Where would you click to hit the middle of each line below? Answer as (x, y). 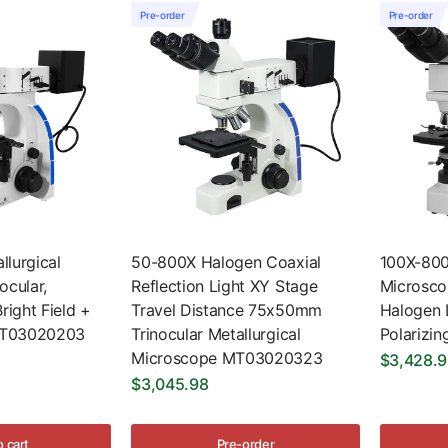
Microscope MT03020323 (227, 358)
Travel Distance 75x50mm (226, 310)
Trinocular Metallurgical (216, 334)
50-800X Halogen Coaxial (226, 262)
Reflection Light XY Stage (224, 286)
